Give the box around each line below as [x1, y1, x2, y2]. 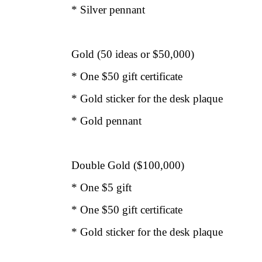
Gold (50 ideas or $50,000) [71, 48, 194, 60]
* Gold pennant [71, 115, 142, 127]
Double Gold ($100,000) [71, 159, 184, 171]
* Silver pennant [71, 4, 145, 16]
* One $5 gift [71, 181, 132, 194]
